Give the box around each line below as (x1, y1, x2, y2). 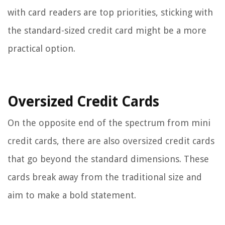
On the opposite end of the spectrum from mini (8, 118, 210, 129)
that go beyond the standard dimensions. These (8, 154, 209, 165)
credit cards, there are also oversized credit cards (8, 136, 214, 147)
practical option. (8, 43, 75, 54)
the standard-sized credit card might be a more (8, 25, 206, 36)
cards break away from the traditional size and (8, 172, 202, 183)
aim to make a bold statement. (8, 190, 136, 201)
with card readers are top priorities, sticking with (8, 7, 213, 18)
